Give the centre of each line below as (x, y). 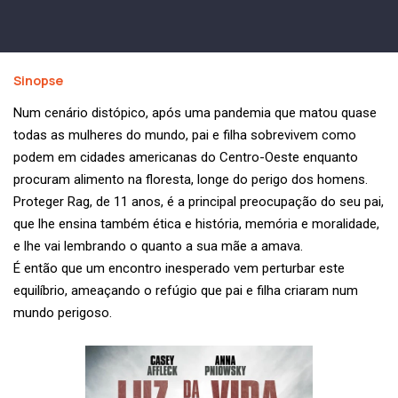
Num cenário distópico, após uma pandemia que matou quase (195, 113)
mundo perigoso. (63, 313)
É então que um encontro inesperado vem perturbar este (179, 269)
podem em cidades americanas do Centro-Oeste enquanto (186, 158)
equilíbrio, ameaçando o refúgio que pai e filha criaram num (186, 291)
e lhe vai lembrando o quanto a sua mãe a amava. (158, 247)
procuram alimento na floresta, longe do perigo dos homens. (191, 180)
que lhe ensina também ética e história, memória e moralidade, (196, 224)
